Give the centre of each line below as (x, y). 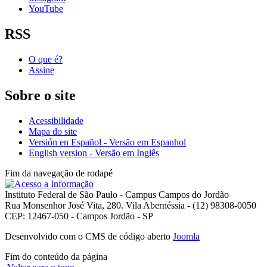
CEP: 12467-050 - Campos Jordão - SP (79, 216)
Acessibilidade (56, 120)
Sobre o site (40, 95)
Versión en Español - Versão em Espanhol (107, 142)
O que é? (46, 59)
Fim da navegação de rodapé (59, 173)
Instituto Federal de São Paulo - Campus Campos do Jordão (117, 194)
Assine (41, 70)
